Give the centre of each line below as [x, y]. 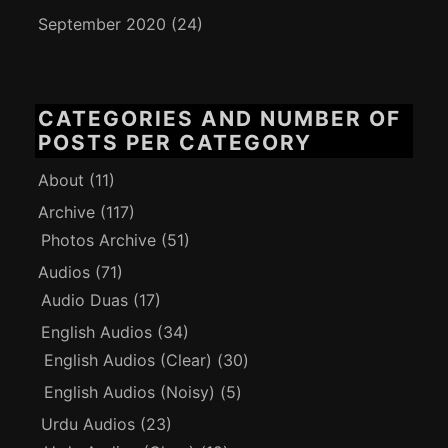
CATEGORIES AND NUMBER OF [220, 118]
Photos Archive [99, 239]
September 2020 [102, 23]
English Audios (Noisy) [130, 391]
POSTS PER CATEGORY [175, 142]
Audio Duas [85, 299]
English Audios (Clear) [128, 359]
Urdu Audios [88, 423]
